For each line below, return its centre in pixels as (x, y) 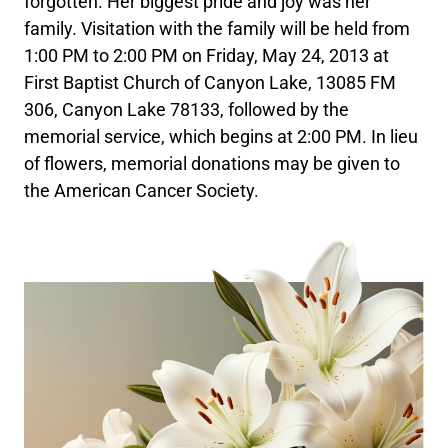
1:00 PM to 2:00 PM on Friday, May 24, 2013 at (207, 55)
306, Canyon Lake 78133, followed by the (187, 109)
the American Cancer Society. (142, 190)
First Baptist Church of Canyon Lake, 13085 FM (210, 82)
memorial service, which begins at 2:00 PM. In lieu (221, 136)
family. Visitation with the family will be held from (217, 28)
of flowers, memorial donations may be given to (212, 163)
